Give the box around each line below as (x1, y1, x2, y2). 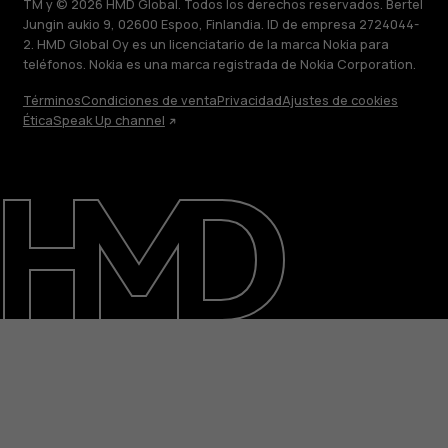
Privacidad (216, 91, 282, 109)
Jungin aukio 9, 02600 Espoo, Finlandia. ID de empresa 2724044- (22, 15, 419, 33)
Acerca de (14, 399, 109, 426)
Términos (22, 91, 81, 109)
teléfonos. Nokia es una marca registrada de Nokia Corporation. (22, 55, 416, 73)
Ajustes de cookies (281, 91, 398, 109)
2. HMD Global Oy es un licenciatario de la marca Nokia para (22, 35, 389, 53)
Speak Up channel (52, 111, 165, 129)
